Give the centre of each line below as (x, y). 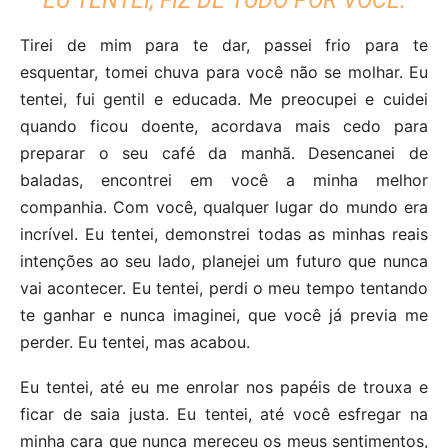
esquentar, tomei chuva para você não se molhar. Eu (224, 71)
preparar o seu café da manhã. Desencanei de (224, 152)
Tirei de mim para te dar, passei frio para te (224, 44)
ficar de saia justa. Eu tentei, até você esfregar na (224, 413)
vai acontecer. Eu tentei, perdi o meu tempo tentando (224, 287)
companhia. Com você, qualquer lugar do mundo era (224, 206)
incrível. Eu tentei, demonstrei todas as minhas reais (224, 233)
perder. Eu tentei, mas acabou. (135, 341)
